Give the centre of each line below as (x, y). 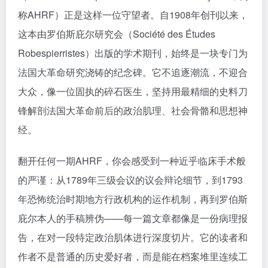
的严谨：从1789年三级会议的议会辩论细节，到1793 (130, 180)
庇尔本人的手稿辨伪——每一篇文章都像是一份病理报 (133, 218)
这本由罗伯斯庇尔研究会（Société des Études (117, 34)
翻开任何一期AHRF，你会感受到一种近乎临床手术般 (132, 161)
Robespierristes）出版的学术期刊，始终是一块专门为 (133, 53)
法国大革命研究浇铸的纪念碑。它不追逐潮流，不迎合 (133, 72)
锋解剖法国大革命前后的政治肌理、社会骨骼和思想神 (133, 110)
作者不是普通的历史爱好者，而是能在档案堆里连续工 (133, 256)
